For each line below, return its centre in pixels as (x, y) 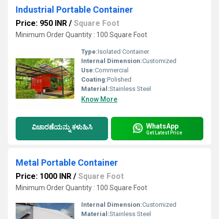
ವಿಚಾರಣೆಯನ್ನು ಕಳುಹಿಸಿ (62, 127)
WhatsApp (162, 126)
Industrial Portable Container (74, 10)
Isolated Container (123, 52)
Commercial (112, 70)
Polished (119, 79)
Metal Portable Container (67, 163)
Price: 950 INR (41, 23)
